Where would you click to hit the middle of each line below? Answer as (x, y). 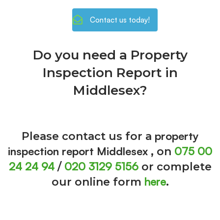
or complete (175, 167)
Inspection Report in (110, 73)
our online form (98, 182)
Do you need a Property (110, 55)
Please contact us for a (88, 137)
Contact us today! (120, 20)
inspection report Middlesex (79, 151)
